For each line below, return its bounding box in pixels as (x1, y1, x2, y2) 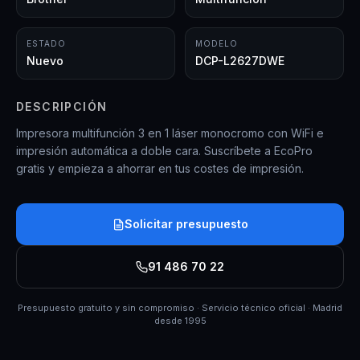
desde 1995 (153, 315, 207, 326)
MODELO (195, 39, 238, 48)
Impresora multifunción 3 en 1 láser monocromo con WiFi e (16, 126, 324, 140)
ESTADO (27, 39, 66, 48)
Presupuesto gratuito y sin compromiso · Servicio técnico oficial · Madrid (18, 302, 342, 313)
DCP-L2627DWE (195, 54, 284, 67)
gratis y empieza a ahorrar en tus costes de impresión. (16, 162, 304, 175)
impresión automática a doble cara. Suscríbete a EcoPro (16, 144, 313, 157)
